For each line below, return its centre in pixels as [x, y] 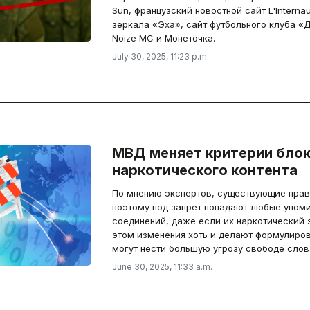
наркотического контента [204, 170]
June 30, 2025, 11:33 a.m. [162, 267]
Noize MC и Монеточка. [163, 38]
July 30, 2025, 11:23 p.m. [160, 56]
